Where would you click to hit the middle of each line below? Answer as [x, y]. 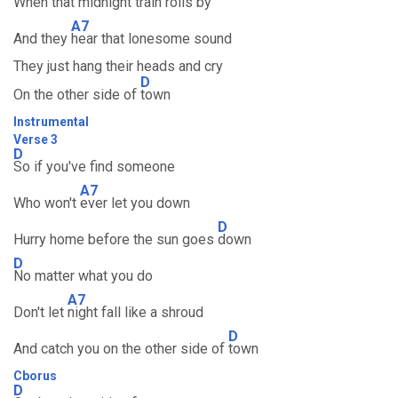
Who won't [47, 203]
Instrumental [51, 122]
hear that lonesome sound [151, 39]
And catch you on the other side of [121, 349]
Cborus [35, 376]
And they [42, 39]
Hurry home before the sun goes [115, 239]
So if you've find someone [94, 167]
